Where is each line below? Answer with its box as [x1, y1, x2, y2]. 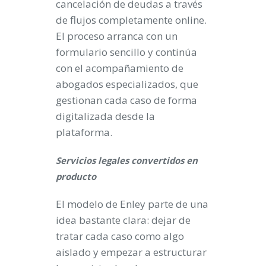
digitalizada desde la [56, 109, 155, 123]
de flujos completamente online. [56, 13, 207, 27]
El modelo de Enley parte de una [56, 197, 208, 211]
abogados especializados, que [56, 77, 198, 91]
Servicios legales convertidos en [56, 154, 198, 167]
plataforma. [56, 125, 112, 140]
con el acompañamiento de [56, 61, 183, 75]
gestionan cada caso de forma [56, 93, 197, 107]
